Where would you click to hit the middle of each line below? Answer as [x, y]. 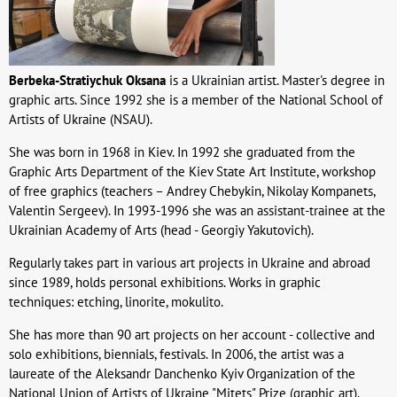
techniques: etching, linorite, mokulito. [116, 302]
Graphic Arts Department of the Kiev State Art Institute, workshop [192, 172]
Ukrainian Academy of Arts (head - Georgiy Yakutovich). [161, 230]
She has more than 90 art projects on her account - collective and [192, 335]
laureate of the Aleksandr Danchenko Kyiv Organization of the [182, 374]
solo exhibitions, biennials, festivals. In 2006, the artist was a [176, 354]
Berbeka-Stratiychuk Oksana [87, 81]
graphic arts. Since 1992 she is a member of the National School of [196, 100]
